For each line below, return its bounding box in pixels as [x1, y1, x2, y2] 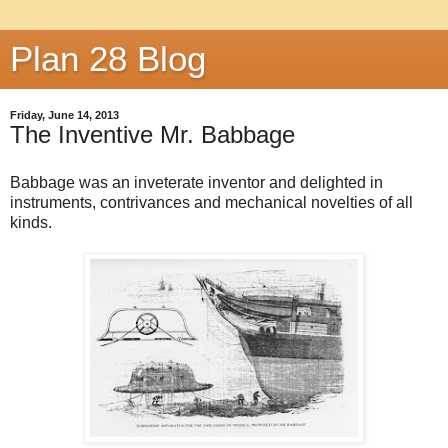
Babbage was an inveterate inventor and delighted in [10, 173, 383, 191]
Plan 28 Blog [10, 40, 206, 78]
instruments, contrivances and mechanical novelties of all [10, 193, 413, 211]
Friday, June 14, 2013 [10, 109, 119, 121]
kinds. [10, 213, 52, 231]
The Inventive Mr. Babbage [10, 121, 295, 148]
